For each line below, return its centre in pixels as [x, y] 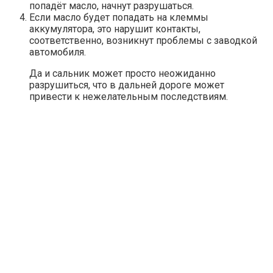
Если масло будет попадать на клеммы [119, 17]
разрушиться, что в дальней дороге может [127, 85]
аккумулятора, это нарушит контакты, [115, 29]
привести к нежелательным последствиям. [129, 96]
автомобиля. [58, 52]
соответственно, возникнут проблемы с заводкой [143, 40]
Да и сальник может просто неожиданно [122, 73]
